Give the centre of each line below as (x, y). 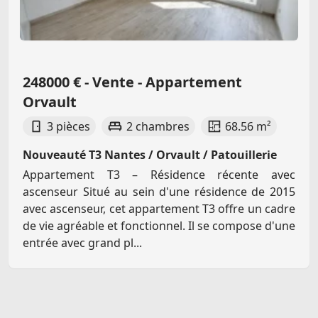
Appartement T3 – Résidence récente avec (159, 175)
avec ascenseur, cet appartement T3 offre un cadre (159, 209)
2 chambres (158, 127)
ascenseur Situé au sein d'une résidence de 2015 (159, 192)
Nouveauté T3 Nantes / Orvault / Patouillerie (150, 155)
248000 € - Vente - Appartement (132, 82)
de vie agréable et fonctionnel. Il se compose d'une (159, 226)
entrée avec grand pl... (82, 243)
